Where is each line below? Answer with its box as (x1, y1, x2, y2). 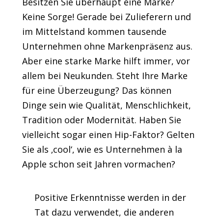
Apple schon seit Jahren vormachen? (22, 158, 175, 170)
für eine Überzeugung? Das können (22, 84, 171, 97)
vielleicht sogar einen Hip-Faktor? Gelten (22, 129, 194, 141)
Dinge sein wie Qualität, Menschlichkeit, (22, 99, 191, 111)
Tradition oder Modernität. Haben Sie (22, 114, 181, 126)
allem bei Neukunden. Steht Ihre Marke (22, 70, 188, 82)
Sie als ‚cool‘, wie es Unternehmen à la (22, 143, 182, 156)
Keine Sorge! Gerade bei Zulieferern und (22, 11, 191, 23)
